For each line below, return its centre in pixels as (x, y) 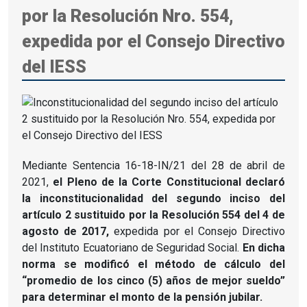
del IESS (54, 66)
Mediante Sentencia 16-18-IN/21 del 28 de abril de (153, 165)
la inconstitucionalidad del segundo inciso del (153, 198)
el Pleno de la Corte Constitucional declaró (169, 182)
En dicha (264, 247)
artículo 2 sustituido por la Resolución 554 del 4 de (153, 214)
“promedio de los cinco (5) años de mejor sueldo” (153, 280)
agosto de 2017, (66, 231)
